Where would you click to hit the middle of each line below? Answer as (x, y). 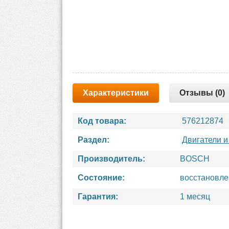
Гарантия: (98, 197)
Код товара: (102, 121)
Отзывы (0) (202, 93)
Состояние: (101, 178)
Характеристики (116, 93)
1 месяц (195, 197)
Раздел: (94, 140)
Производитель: (111, 159)
